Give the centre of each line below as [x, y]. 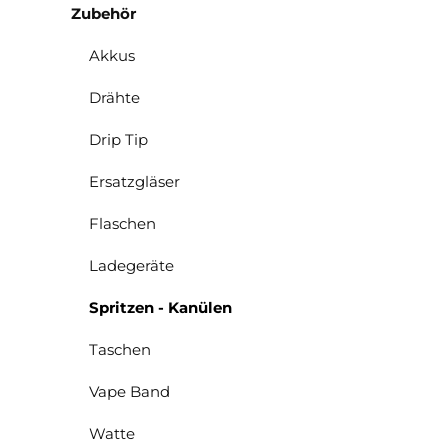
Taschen [120, 349]
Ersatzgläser [134, 181]
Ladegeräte [131, 265]
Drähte [114, 97]
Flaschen [122, 223]
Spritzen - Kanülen [160, 307]
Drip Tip [118, 139]
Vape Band [129, 391]
